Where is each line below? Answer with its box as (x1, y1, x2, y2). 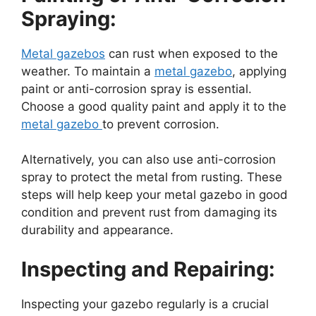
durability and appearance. (21, 223, 174, 238)
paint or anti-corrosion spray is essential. (21, 81, 252, 96)
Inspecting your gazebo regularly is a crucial (21, 296, 269, 311)
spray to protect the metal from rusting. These (21, 170, 282, 185)
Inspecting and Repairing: (21, 256, 275, 281)
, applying (232, 63, 286, 78)
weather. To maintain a (21, 63, 154, 78)
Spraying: (21, 6, 116, 31)
